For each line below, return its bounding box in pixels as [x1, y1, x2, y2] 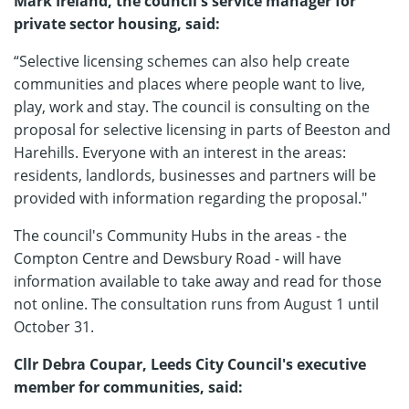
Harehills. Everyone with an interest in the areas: [14, 142, 346, 163]
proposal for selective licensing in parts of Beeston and [14, 120, 391, 140]
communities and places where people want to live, [14, 74, 365, 94]
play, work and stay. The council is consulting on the [14, 97, 370, 117]
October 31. [14, 317, 94, 337]
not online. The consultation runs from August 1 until [14, 294, 379, 314]
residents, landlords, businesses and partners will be [14, 165, 376, 185]
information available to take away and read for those [14, 271, 382, 291]
